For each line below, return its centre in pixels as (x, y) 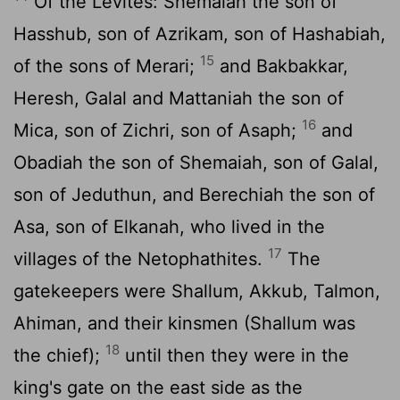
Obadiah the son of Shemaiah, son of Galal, (196, 162)
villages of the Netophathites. (141, 258)
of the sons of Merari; (107, 66)
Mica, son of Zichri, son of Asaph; (158, 130)
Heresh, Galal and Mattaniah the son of (179, 98)
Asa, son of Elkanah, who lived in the (169, 226)
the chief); (59, 355)
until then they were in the (234, 355)
